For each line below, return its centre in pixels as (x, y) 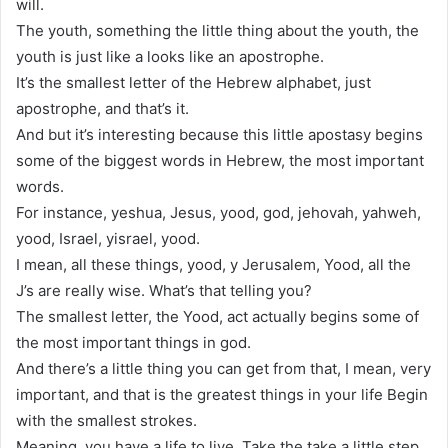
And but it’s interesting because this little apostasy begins (219, 134)
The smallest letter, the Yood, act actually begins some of (217, 316)
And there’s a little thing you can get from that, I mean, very (223, 368)
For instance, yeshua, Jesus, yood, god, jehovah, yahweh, (218, 212)
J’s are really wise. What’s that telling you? (164, 290)
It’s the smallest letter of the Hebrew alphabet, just (193, 82)
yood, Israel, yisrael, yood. (108, 238)
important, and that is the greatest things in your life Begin (222, 394)
